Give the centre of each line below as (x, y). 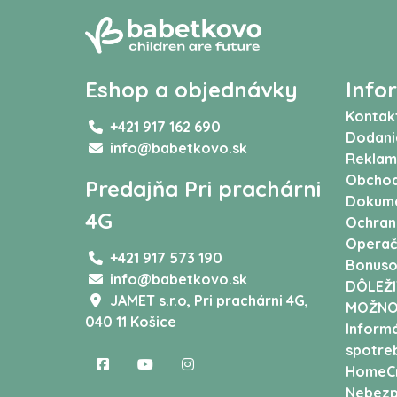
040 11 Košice (131, 322)
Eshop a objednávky (191, 90)
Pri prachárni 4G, (251, 301)
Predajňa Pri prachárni (203, 189)
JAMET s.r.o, (152, 301)
